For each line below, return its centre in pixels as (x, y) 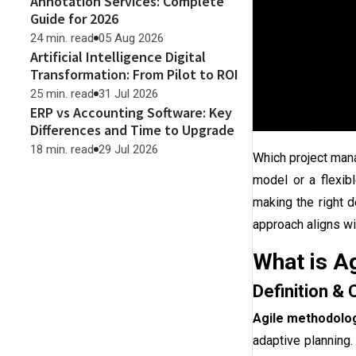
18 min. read (62, 149)
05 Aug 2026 (131, 38)
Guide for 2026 (74, 19)
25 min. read (62, 94)
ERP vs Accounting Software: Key (131, 112)
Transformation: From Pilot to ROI (134, 74)
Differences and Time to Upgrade (132, 130)
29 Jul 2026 (128, 149)
